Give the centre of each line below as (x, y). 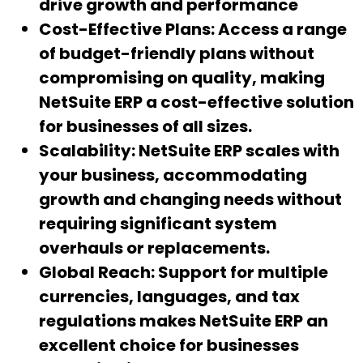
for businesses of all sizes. (145, 127)
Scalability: (89, 151)
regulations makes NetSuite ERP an (184, 321)
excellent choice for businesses (169, 346)
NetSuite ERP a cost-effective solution (196, 102)
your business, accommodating (173, 175)
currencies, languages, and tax (169, 297)
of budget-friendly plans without (177, 54)
